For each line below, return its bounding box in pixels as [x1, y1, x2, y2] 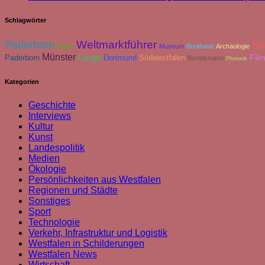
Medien [28, 153, 60, 164]
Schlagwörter [5, 17, 46, 24]
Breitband [186, 43, 214, 50]
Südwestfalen [139, 54, 185, 63]
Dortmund [104, 54, 137, 63]
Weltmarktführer [76, 38, 157, 51]
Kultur [28, 121, 53, 132]
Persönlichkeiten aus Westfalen [28, 174, 161, 185]
